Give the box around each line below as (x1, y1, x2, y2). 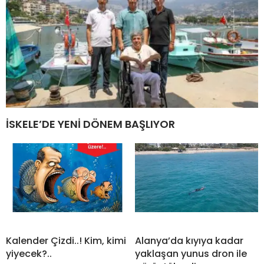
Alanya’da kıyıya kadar (135, 233, 243, 247)
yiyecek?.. (6, 246, 52, 260)
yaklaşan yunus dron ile (135, 246, 247, 260)
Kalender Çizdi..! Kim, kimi (6, 233, 126, 247)
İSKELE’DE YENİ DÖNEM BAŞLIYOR (6, 116, 175, 131)
